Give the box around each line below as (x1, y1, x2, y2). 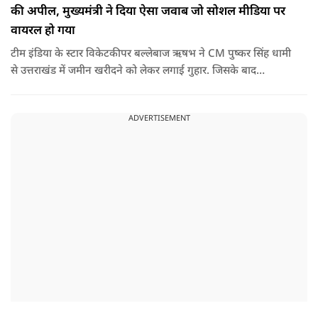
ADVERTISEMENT (128, 113, 190, 124)
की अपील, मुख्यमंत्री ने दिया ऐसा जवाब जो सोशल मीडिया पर (11, 4, 285, 20)
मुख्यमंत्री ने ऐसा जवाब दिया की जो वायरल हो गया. (11, 81, 211, 95)
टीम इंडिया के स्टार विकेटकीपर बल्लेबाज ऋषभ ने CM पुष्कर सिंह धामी (11, 47, 291, 61)
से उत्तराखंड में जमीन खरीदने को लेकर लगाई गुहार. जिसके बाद (11, 64, 256, 78)
